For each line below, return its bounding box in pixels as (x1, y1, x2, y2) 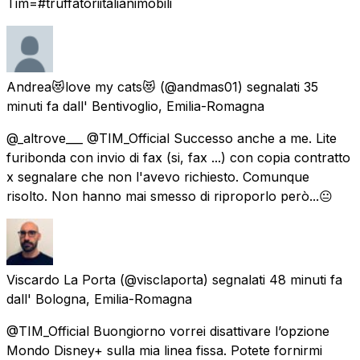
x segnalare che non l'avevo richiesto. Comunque (6, 168, 309, 185)
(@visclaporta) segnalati (120, 271, 265, 288)
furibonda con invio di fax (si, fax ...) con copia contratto (6, 149, 350, 166)
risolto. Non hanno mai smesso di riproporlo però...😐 (6, 187, 333, 204)
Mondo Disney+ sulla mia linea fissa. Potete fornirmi (6, 342, 322, 358)
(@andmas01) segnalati (160, 78, 300, 95)
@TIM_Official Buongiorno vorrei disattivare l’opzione (6, 322, 329, 339)
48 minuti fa (269, 271, 342, 288)
